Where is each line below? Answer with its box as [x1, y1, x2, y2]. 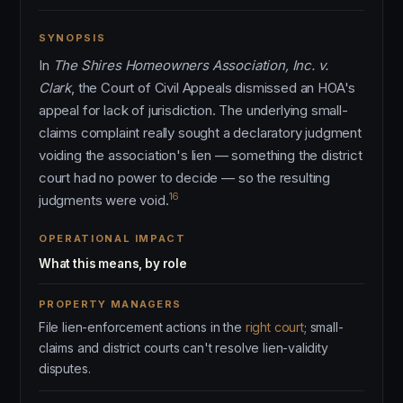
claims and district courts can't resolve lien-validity [39, 340, 328, 355]
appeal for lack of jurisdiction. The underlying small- [39, 102, 348, 119]
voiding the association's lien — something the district [39, 147, 363, 164]
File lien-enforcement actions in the [39, 319, 246, 335]
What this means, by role [39, 256, 187, 271]
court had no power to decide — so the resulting [39, 169, 331, 186]
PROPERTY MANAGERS [39, 298, 182, 310]
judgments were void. [39, 192, 169, 209]
